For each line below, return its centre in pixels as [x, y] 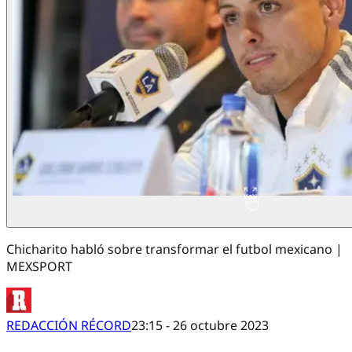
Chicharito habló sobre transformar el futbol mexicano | [174, 249]
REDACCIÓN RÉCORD [69, 326]
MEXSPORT [39, 267]
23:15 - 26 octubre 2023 [200, 326]
